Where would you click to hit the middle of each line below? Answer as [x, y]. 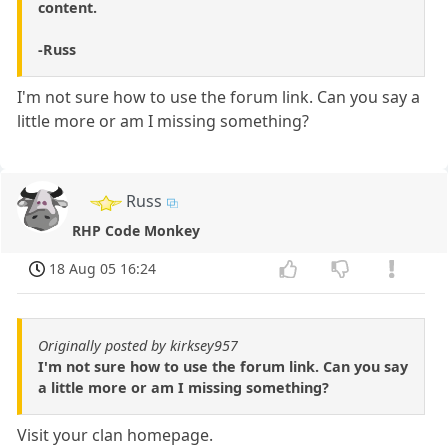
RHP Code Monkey [136, 231]
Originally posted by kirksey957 [138, 346]
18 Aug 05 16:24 [103, 269]
